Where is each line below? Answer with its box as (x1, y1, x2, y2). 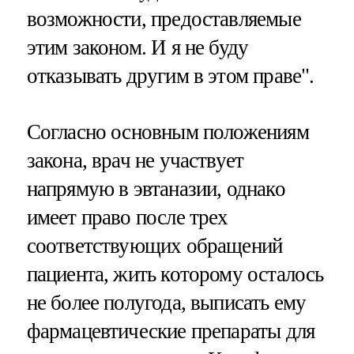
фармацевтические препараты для (26, 318, 315, 343)
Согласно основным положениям (26, 119, 309, 144)
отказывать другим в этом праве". (26, 63, 314, 88)
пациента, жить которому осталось (26, 262, 324, 286)
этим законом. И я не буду (26, 35, 249, 59)
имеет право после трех (26, 205, 228, 229)
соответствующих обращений (26, 233, 283, 258)
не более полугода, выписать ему (26, 290, 307, 314)
